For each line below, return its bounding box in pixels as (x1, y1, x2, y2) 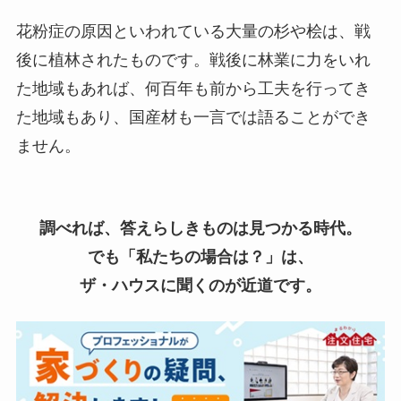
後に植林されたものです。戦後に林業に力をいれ (15, 51, 371, 70)
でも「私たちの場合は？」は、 (88, 248, 313, 267)
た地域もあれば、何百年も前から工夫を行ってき (15, 80, 371, 98)
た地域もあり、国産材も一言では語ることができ (15, 108, 371, 127)
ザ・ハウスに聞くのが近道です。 (80, 277, 321, 295)
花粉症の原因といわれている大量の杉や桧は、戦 (15, 22, 371, 41)
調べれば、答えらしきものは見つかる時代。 (39, 219, 362, 238)
